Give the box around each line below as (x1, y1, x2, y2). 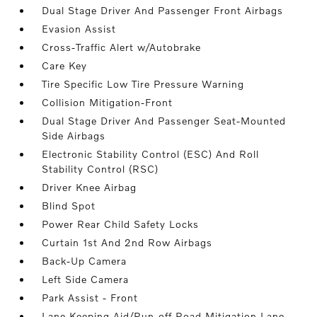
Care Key (42, 59, 88, 71)
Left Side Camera (42, 273, 129, 285)
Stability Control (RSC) (42, 163, 159, 175)
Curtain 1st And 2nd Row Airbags (42, 236, 213, 248)
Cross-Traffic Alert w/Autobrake (42, 41, 202, 53)
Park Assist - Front (42, 292, 139, 304)
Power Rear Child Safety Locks (42, 218, 200, 230)
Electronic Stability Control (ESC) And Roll (42, 148, 260, 160)
